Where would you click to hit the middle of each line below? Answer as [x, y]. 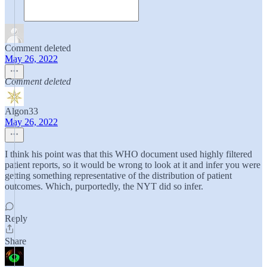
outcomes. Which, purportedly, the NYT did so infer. [104, 186]
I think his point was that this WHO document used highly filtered [128, 154]
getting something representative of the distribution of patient [118, 176]
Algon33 [21, 111]
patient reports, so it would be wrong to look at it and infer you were [133, 165]
